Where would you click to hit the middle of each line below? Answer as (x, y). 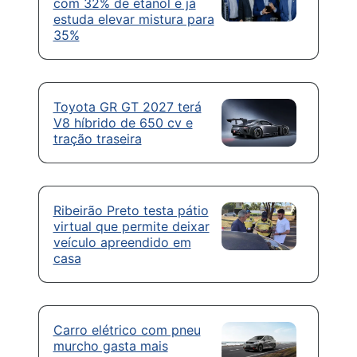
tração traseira (97, 138)
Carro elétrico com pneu (127, 330)
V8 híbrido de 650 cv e (123, 122)
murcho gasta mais (110, 345)
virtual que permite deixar (131, 226)
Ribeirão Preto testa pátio (131, 210)
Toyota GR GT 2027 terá (127, 106)
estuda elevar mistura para (133, 19)
